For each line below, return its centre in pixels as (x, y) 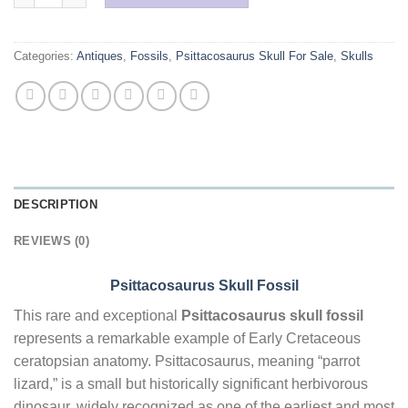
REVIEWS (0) (51, 241)
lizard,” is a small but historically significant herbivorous (191, 384)
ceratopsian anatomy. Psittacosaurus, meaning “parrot (187, 362)
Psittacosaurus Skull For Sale (255, 56)
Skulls (357, 56)
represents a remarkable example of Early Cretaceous (187, 339)
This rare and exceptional (97, 316)
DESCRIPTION (56, 205)
